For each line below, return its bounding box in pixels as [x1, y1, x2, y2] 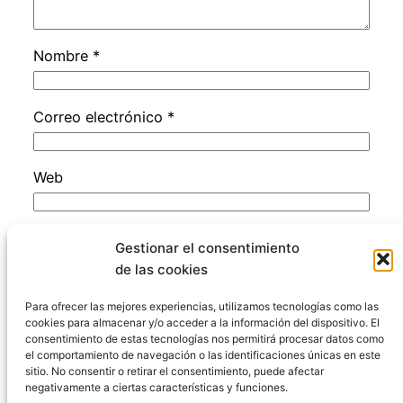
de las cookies [115, 261, 208, 278]
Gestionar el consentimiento [115, 239, 300, 256]
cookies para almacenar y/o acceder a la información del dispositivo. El [25, 316, 380, 329]
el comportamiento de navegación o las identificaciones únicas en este [25, 348, 381, 362]
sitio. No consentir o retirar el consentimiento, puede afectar [25, 364, 324, 378]
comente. [50, 275, 115, 294]
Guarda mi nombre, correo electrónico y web [50, 228, 361, 247]
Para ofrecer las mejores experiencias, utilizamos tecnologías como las [25, 300, 379, 313]
